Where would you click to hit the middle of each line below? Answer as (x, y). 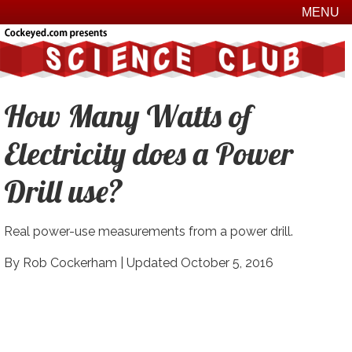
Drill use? (63, 191)
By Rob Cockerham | (65, 263)
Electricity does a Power (148, 154)
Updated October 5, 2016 (200, 263)
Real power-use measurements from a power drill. (148, 232)
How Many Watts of (127, 116)
